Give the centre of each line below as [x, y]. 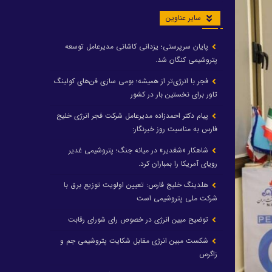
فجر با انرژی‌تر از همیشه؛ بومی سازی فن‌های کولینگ [132, 81]
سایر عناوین [183, 18]
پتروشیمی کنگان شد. [186, 60]
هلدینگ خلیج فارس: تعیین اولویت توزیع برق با [137, 185]
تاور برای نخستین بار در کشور [174, 94]
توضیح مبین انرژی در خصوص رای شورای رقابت [139, 219]
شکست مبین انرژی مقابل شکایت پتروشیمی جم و [135, 241]
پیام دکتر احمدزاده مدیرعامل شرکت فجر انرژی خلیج [134, 116]
